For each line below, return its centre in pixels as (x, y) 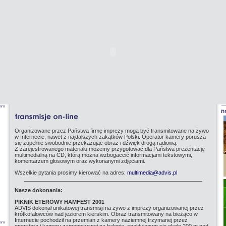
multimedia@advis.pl (152, 173)
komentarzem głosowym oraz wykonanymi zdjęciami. (80, 161)
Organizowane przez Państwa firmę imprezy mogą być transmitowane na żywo (112, 131)
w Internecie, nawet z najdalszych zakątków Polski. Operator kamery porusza (110, 137)
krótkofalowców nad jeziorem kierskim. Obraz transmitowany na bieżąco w (106, 214)
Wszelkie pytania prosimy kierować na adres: (71, 173)
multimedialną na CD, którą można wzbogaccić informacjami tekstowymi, (103, 155)
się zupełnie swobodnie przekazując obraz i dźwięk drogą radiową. (96, 143)
